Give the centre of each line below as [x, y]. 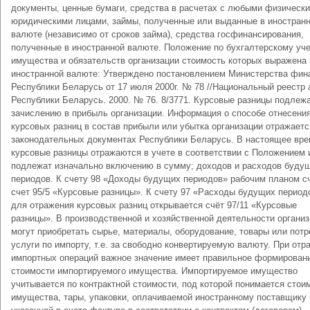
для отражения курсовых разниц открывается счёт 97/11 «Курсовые [154, 205]
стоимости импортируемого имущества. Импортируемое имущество [154, 271]
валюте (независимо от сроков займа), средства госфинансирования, [157, 34]
